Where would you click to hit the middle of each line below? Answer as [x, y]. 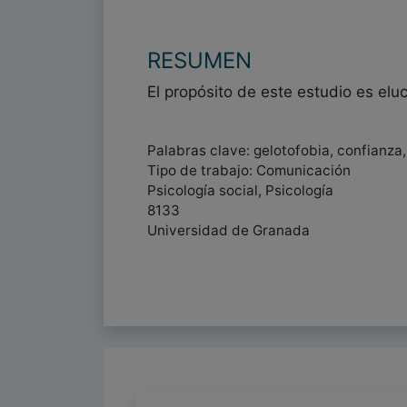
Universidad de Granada [228, 230]
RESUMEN [199, 60]
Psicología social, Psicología [240, 190]
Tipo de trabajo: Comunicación [249, 170]
